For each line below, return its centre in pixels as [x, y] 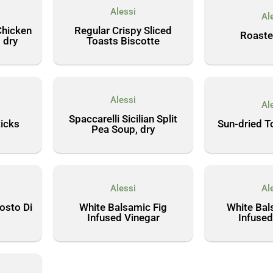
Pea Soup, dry [123, 129]
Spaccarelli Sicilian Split [123, 119]
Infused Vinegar [123, 217]
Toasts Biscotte [123, 41]
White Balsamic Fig [123, 207]
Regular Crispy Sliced [123, 30]
